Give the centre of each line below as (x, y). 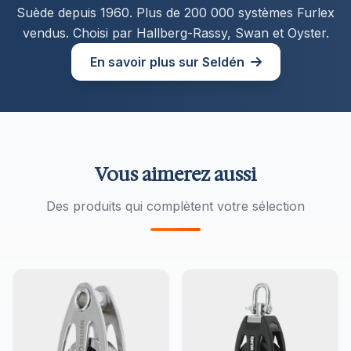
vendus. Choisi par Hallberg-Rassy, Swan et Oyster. (175, 33)
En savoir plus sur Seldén (167, 62)
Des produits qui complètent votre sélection (175, 206)
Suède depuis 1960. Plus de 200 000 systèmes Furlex (175, 13)
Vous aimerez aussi (175, 175)
